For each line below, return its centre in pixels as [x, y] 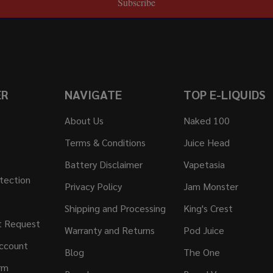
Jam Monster [211, 186]
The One [201, 252]
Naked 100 [206, 121]
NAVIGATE [94, 95]
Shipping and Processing [115, 208]
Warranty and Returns [110, 230]
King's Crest [208, 208]
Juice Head [206, 143]
